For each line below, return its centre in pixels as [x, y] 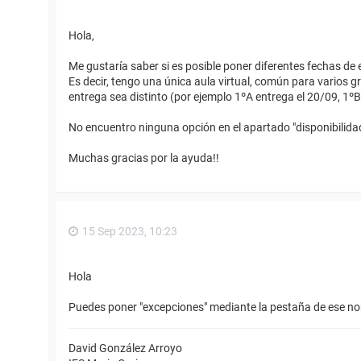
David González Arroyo [125, 348]
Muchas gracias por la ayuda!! [144, 158]
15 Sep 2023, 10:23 [130, 232]
